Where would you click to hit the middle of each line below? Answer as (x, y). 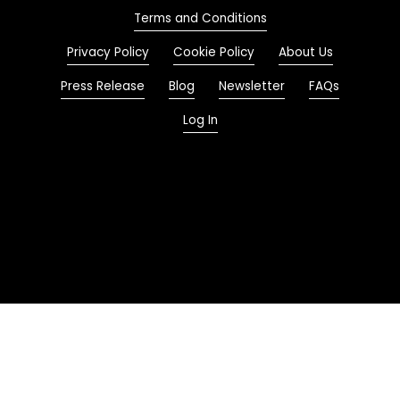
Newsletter (252, 87)
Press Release (103, 87)
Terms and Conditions (200, 19)
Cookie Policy (214, 53)
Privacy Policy (108, 53)
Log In (200, 121)
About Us (306, 53)
